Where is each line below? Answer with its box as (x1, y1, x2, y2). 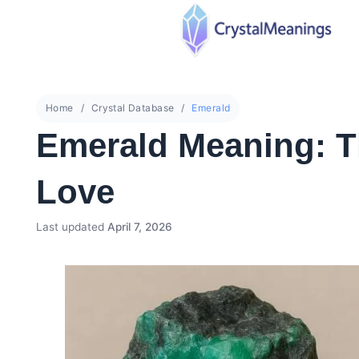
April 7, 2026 (107, 220, 172, 233)
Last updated (36, 220, 107, 233)
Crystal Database (91, 102, 175, 114)
